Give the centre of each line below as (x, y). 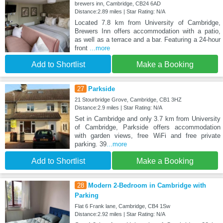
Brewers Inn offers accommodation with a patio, (147, 31)
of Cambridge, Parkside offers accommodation (147, 127)
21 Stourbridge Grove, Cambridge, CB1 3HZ (128, 100)
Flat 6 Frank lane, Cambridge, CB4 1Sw (122, 206)
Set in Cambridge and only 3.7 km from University (147, 119)
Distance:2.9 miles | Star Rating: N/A (118, 108)
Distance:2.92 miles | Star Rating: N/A (120, 214)
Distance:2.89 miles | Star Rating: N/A (120, 11)
